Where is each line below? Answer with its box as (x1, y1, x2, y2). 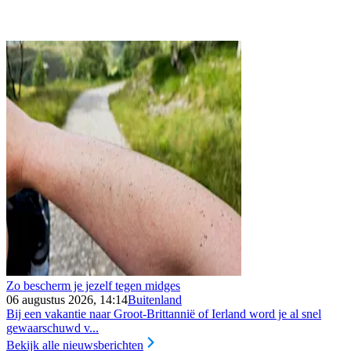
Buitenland (128, 292, 182, 306)
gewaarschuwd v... (6, 320, 99, 335)
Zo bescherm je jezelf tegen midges (6, 278, 180, 292)
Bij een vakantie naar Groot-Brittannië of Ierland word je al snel (6, 306, 321, 320)
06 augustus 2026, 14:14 (6, 292, 128, 306)
